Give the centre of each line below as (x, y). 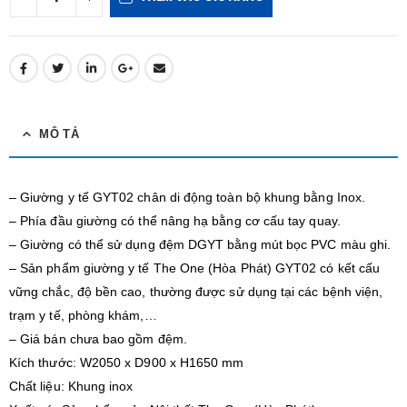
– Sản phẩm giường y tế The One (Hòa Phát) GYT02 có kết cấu (195, 268)
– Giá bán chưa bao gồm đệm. (98, 339)
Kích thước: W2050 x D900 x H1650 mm (127, 363)
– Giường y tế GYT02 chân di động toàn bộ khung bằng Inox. (187, 198)
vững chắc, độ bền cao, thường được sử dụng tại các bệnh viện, (196, 292)
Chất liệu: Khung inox (71, 387)
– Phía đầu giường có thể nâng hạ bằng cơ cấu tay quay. (175, 221)
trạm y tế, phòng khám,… (83, 316)
